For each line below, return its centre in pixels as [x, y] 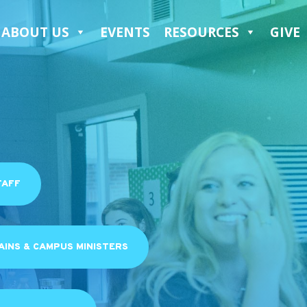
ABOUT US [35, 32]
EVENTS [125, 32]
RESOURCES [201, 32]
